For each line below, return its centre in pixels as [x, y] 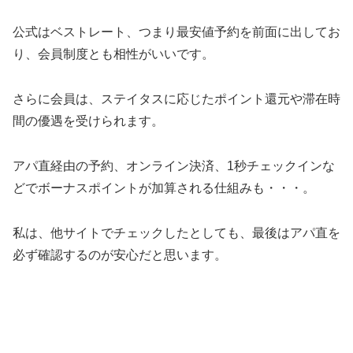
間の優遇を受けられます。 [88, 121]
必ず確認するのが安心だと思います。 [121, 255]
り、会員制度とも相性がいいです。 [113, 54]
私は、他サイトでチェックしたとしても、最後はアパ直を [176, 232]
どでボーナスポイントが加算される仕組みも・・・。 [164, 188]
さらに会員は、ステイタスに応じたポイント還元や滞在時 [176, 98]
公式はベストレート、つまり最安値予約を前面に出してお [176, 32]
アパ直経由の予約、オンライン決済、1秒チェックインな [174, 165]
